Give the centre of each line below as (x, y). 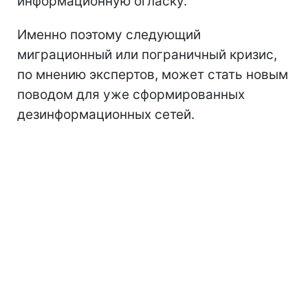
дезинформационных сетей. (106, 114)
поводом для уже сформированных (131, 94)
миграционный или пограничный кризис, (147, 54)
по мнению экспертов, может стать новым (153, 74)
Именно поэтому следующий (109, 34)
